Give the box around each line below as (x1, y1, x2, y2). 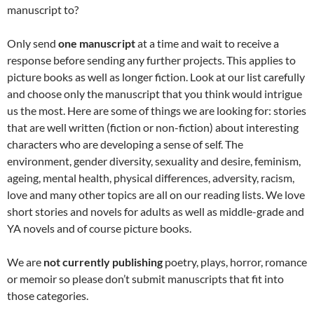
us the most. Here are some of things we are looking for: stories (7, 104, 306, 118)
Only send (7, 36, 58, 50)
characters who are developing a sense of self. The (7, 137, 243, 151)
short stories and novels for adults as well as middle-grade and (7, 205, 304, 219)
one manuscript (58, 36, 135, 50)
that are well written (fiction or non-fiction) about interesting (7, 121, 299, 135)
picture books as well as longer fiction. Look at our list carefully (7, 70, 305, 84)
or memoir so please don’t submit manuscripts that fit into (7, 272, 284, 286)
